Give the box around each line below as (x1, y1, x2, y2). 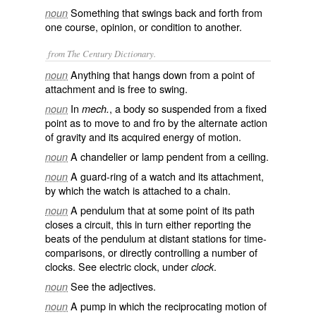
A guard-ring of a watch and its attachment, (71, 169, 264, 183)
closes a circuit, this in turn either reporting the (45, 217, 251, 231)
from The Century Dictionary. (48, 47, 156, 59)
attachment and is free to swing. (45, 81, 188, 96)
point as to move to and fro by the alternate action (45, 115, 267, 130)
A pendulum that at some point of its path (71, 202, 255, 217)
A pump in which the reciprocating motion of (71, 298, 267, 313)
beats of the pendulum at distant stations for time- (45, 231, 267, 245)
